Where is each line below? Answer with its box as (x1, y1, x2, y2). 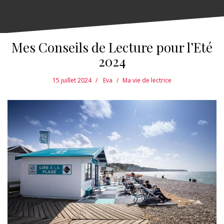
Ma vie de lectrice (122, 76, 171, 85)
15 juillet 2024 (52, 76, 91, 85)
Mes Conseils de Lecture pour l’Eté (11, 38, 212, 56)
